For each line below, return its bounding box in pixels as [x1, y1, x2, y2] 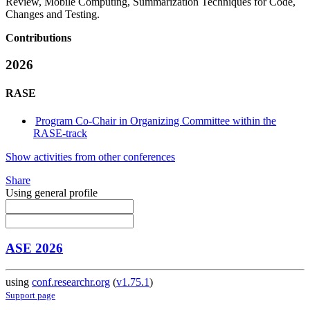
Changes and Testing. [6, 8, 100, 21]
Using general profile [6, 186, 98, 199]
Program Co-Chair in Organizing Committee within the [35, 114, 277, 127]
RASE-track [33, 127, 87, 139]
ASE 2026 [6, 241, 63, 256]
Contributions [6, 32, 71, 44]
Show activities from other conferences [6, 150, 175, 163]
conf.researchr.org [32, 276, 110, 289]
